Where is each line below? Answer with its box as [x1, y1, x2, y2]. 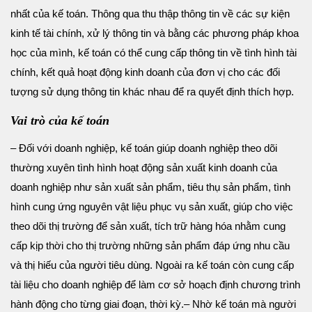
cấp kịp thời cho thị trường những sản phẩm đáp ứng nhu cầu [10, 239, 290, 251]
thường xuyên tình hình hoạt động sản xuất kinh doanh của [10, 161, 277, 173]
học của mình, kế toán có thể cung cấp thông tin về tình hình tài [10, 46, 297, 58]
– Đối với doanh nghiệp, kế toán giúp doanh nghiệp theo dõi [10, 141, 277, 154]
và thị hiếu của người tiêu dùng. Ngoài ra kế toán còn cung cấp [10, 258, 294, 271]
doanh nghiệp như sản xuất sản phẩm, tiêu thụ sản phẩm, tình [10, 180, 290, 193]
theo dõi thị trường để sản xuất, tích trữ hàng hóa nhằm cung [10, 219, 286, 232]
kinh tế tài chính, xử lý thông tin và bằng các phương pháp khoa [10, 26, 299, 39]
